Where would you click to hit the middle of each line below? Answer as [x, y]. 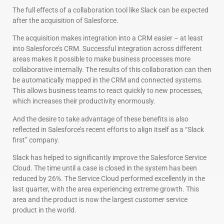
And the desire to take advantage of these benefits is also [100, 119]
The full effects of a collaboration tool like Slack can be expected [110, 10]
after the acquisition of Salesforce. [65, 21]
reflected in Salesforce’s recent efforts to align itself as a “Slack [108, 129]
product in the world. [44, 210]
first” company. [36, 140]
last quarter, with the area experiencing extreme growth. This [106, 189]
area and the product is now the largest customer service [100, 200]
